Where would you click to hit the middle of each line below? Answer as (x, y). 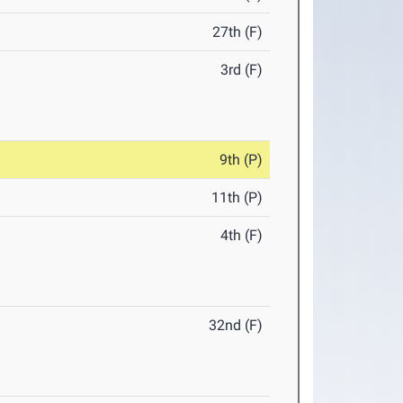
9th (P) (242, 160)
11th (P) (237, 197)
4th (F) (242, 235)
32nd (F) (236, 325)
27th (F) (238, 32)
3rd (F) (242, 70)
